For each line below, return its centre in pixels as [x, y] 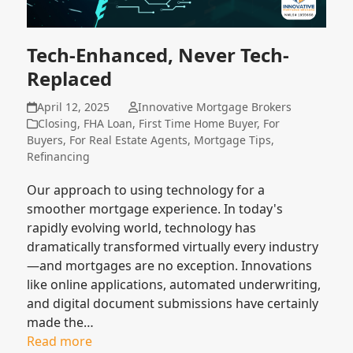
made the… [61, 322]
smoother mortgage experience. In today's [155, 208]
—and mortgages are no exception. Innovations [170, 265]
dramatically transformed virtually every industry [173, 246]
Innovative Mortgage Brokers [214, 106]
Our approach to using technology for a [146, 190]
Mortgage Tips [233, 139]
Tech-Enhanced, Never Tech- [158, 54]
